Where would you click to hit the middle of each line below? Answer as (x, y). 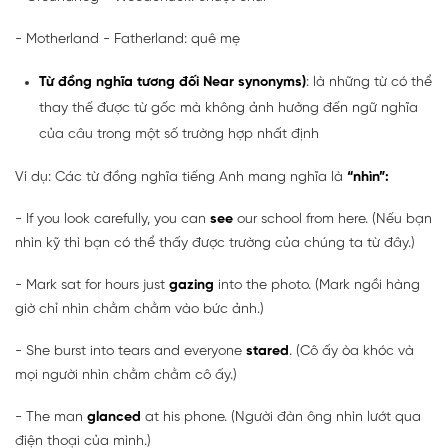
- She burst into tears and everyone (130, 351)
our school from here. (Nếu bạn (332, 219)
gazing (191, 285)
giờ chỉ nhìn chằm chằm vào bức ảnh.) (139, 309)
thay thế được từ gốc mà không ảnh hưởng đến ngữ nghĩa (228, 108)
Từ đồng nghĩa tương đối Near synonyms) (172, 82)
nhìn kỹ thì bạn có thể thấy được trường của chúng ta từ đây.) (215, 243)
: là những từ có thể (369, 82)
